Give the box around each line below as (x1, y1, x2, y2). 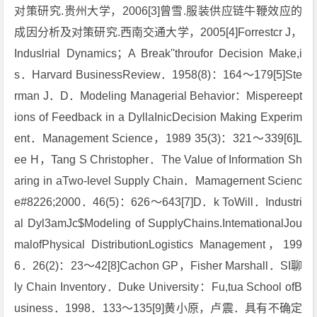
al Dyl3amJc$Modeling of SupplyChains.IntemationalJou (14, 217, 303, 229)
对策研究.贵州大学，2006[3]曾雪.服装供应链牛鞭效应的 (14, 5, 303, 17)
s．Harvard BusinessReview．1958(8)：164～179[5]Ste (14, 69, 303, 81)
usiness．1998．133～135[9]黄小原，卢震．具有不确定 (14, 302, 303, 314)
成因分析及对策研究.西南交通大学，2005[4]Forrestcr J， (14, 26, 303, 38)
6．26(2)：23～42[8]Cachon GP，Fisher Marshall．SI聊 (14, 260, 303, 272)
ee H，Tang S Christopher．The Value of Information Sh (14, 154, 303, 166)
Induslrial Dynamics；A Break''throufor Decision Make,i (14, 47, 303, 59)
